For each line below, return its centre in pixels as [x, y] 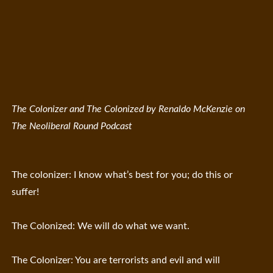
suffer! [26, 192]
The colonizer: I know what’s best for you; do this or [122, 175]
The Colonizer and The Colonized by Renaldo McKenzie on [129, 109]
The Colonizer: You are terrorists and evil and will [116, 261]
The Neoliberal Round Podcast [72, 126]
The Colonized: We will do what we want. [101, 226]
